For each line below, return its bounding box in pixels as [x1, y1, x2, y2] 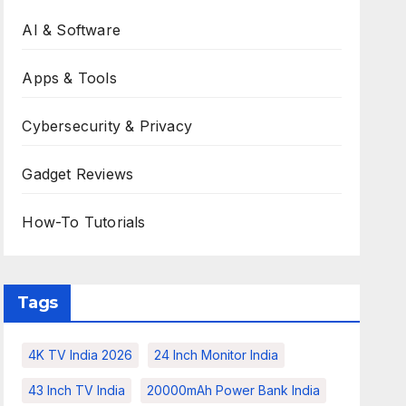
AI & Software [22, 21, 121, 39]
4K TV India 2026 [28, 347, 133, 362]
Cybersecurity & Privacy [22, 117, 192, 135]
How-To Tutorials [22, 213, 146, 231]
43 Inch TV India [28, 382, 126, 398]
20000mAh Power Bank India [147, 382, 321, 398]
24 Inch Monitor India [154, 347, 279, 362]
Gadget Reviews [22, 165, 134, 183]
